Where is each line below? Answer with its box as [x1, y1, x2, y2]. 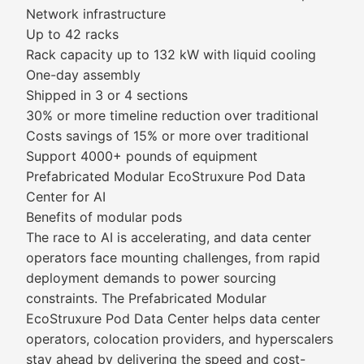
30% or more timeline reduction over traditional [26, 107, 318, 123]
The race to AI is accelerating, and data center [26, 229, 311, 245]
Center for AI [26, 188, 106, 205]
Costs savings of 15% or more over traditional [26, 128, 309, 144]
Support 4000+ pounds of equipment [26, 148, 258, 164]
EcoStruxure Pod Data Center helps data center [26, 310, 320, 327]
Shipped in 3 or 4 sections [26, 87, 188, 103]
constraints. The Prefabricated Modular [26, 290, 266, 306]
